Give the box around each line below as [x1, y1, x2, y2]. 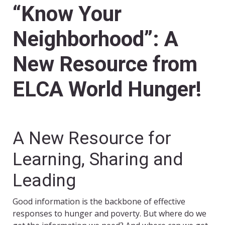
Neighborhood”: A [13, 27, 178, 52]
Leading [13, 170, 76, 191]
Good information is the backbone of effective [13, 196, 185, 207]
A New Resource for [13, 128, 171, 149]
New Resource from [13, 52, 197, 77]
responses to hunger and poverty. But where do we [13, 208, 206, 219]
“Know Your [13, 2, 122, 27]
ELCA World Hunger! [13, 77, 201, 102]
